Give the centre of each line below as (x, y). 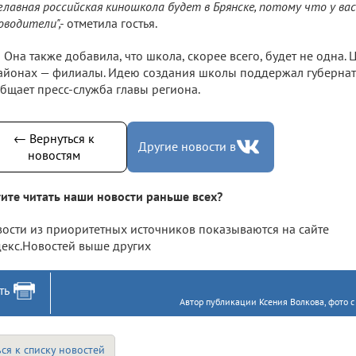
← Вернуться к (54, 138)
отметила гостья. (110, 23)
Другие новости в (187, 147)
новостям (54, 155)
